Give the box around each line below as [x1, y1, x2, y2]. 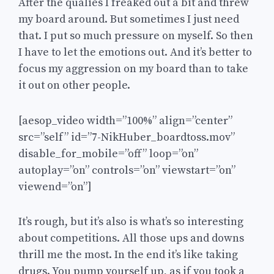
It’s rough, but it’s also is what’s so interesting [18, 215, 243, 229]
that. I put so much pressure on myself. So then [18, 28, 253, 43]
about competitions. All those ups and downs [18, 231, 244, 246]
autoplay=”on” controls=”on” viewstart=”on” [18, 163, 235, 177]
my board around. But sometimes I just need [18, 12, 239, 26]
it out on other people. [18, 78, 130, 92]
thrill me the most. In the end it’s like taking [18, 248, 238, 262]
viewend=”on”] [18, 179, 92, 194]
